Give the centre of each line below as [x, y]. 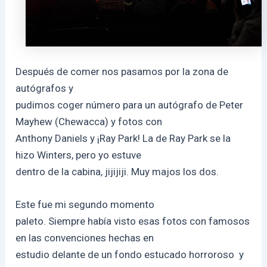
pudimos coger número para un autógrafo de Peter [130, 105]
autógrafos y [45, 88]
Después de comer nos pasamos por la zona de [122, 71]
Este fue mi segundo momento [85, 204]
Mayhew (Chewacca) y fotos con [89, 121]
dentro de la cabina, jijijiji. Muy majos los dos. [117, 171]
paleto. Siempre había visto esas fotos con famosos [133, 221]
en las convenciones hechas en [85, 237]
